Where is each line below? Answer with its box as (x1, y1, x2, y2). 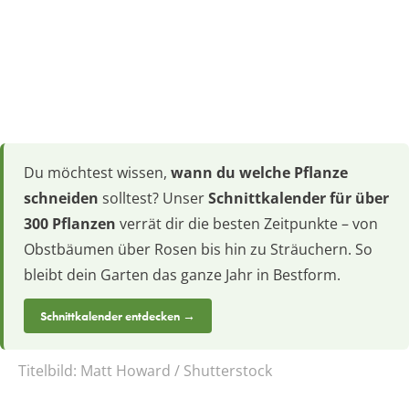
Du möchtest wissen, (24, 163, 171, 184)
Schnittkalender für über (208, 188, 389, 209)
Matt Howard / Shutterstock (80, 361, 272, 382)
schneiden (24, 188, 99, 209)
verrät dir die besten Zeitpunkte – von (116, 214, 378, 235)
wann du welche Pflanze (171, 163, 348, 184)
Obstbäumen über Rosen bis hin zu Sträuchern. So (24, 239, 372, 260)
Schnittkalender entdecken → (40, 308, 195, 325)
